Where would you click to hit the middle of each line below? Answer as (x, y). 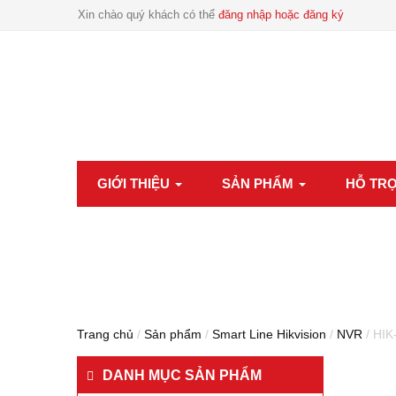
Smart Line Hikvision (269, 334)
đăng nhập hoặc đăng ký (281, 15)
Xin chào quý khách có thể (146, 15)
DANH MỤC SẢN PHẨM (182, 375)
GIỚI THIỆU (135, 183)
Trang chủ (105, 334)
